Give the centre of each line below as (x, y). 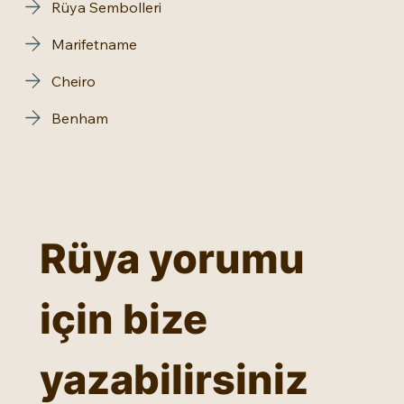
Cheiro (73, 81)
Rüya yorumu (172, 259)
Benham (80, 118)
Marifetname (94, 44)
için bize (124, 319)
